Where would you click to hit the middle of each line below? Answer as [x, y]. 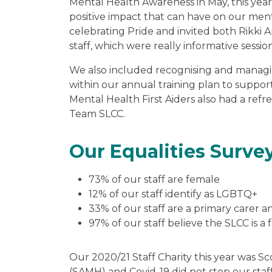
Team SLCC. [97, 114]
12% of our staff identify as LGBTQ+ [173, 194]
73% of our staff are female [154, 179]
